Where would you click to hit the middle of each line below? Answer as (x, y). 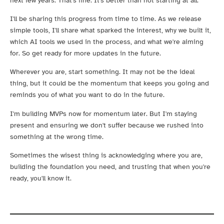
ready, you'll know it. (41, 178)
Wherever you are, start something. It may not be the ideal (102, 72)
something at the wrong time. (57, 136)
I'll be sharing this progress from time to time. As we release (106, 18)
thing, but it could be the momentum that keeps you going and (109, 83)
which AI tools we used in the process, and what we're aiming (107, 41)
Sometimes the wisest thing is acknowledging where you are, (106, 155)
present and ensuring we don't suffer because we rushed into (107, 125)
